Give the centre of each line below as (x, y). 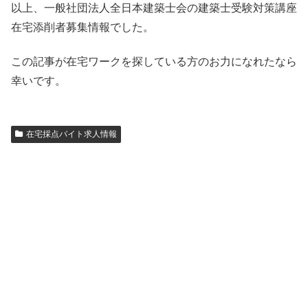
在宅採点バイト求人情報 (71, 134)
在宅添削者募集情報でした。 (82, 27)
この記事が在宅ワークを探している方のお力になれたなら (154, 62)
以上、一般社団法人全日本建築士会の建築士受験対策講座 (154, 8)
